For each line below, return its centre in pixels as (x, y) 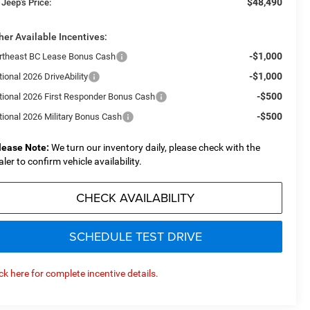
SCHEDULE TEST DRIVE (135, 237)
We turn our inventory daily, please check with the (155, 148)
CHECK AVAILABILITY (135, 198)
